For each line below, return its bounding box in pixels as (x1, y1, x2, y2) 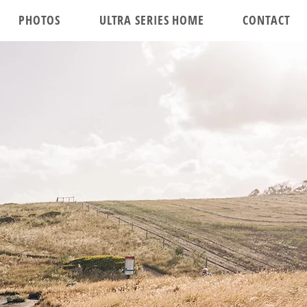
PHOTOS (18, 12, 61, 28)
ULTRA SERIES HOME (99, 12, 205, 28)
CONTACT (243, 12, 291, 28)
